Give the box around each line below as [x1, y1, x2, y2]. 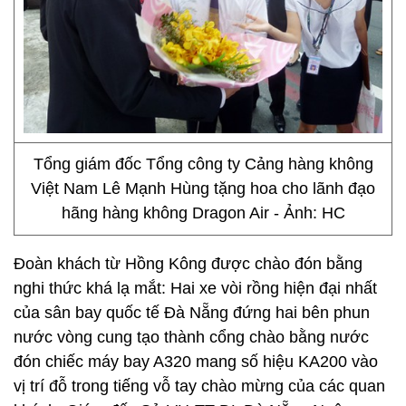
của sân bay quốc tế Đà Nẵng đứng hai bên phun [14, 304, 370, 322]
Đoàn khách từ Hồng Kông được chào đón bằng [14, 255, 362, 273]
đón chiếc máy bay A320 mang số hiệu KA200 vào [14, 353, 378, 371]
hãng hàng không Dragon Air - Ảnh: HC [61, 204, 345, 222]
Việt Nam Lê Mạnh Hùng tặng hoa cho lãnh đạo [31, 179, 375, 198]
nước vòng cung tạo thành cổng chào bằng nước [14, 328, 369, 346]
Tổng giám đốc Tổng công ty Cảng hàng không [33, 155, 373, 173]
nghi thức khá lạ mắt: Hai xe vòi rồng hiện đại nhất [14, 279, 377, 297]
